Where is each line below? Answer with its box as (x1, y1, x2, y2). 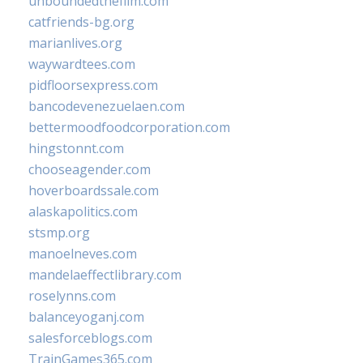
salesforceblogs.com (28, 329, 152, 347)
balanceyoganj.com (28, 308, 144, 326)
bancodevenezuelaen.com (28, 97, 185, 115)
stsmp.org (28, 224, 90, 241)
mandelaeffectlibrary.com (28, 266, 181, 284)
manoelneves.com (28, 245, 137, 263)
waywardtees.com (28, 55, 135, 73)
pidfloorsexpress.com (28, 76, 158, 94)
